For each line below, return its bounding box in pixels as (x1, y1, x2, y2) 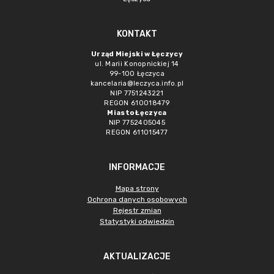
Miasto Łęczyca (107, 109, 167, 117)
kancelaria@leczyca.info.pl (90, 80, 184, 87)
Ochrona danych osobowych (87, 195, 187, 204)
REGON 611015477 (106, 128, 168, 136)
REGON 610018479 (104, 99, 170, 107)
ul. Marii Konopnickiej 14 (95, 60, 179, 68)
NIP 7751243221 (110, 89, 164, 97)
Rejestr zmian (113, 206, 161, 215)
